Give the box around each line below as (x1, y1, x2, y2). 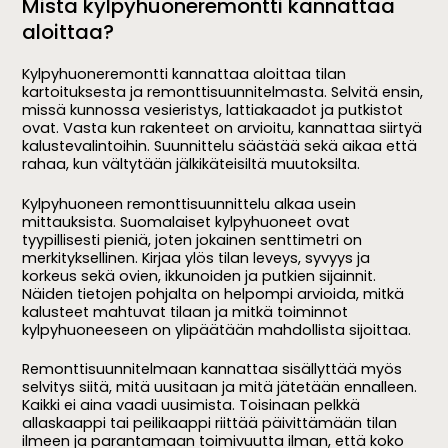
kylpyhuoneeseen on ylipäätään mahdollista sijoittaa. (22, 319, 412, 340)
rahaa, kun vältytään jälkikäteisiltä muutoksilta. (22, 153, 361, 174)
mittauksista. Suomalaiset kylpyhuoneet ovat (22, 211, 351, 232)
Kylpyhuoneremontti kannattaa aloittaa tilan (22, 63, 347, 84)
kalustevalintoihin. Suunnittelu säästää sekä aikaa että (22, 135, 418, 156)
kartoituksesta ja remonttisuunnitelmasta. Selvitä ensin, (22, 81, 424, 102)
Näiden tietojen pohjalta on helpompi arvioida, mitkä (22, 283, 405, 304)
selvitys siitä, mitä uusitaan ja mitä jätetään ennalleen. (22, 377, 418, 398)
